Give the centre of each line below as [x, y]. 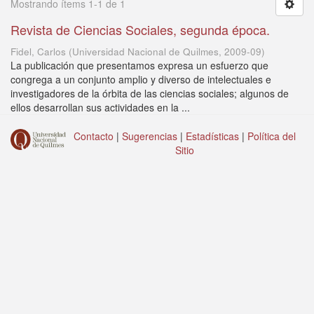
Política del [272, 136]
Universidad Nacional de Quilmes [145, 52]
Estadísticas [212, 136]
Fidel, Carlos [38, 52]
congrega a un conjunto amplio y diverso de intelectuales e [141, 79]
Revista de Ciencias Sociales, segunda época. [140, 29]
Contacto [94, 136]
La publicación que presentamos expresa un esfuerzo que [139, 65]
